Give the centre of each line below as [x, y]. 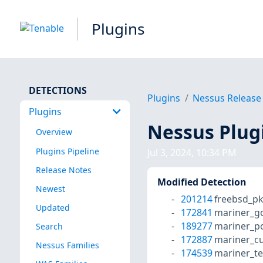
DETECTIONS [58, 90]
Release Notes [63, 170]
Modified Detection [201, 182]
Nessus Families [67, 245]
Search [49, 226]
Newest [50, 188]
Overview [54, 132]
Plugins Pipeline [67, 151]
